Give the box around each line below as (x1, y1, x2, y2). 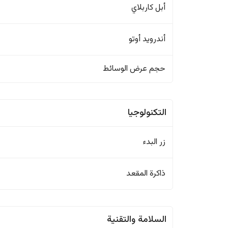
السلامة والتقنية (107, 213, 167, 227)
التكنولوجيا (128, 106, 167, 120)
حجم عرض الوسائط (103, 63, 166, 75)
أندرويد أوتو (129, 33, 166, 46)
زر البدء (143, 136, 166, 149)
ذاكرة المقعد (126, 167, 166, 180)
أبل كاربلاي (131, 2, 166, 14)
